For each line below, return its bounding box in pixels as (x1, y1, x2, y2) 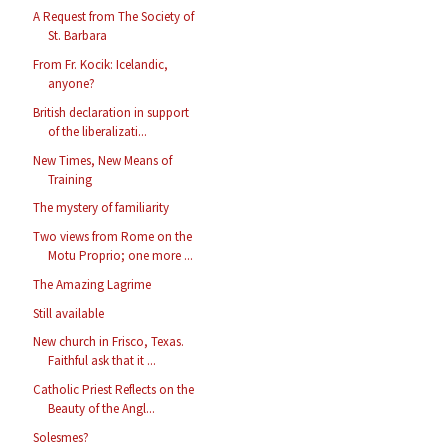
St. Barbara (48, 27, 108, 45)
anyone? (48, 75, 96, 93)
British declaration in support (33, 103, 190, 121)
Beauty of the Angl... (48, 400, 156, 418)
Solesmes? (33, 428, 90, 446)
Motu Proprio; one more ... (48, 247, 194, 265)
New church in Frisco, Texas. (33, 333, 185, 351)
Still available (33, 304, 105, 322)
